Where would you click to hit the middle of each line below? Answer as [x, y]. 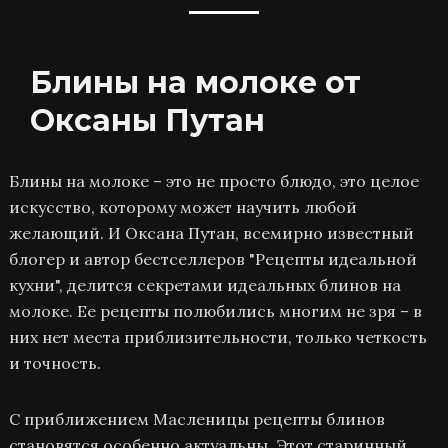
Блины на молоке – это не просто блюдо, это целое [213, 181]
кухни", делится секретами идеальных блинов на [204, 285]
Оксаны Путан [148, 120]
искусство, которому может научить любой [182, 207]
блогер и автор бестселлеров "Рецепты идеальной [212, 259]
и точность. [54, 363]
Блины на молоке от [196, 82]
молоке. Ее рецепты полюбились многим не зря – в [215, 311]
